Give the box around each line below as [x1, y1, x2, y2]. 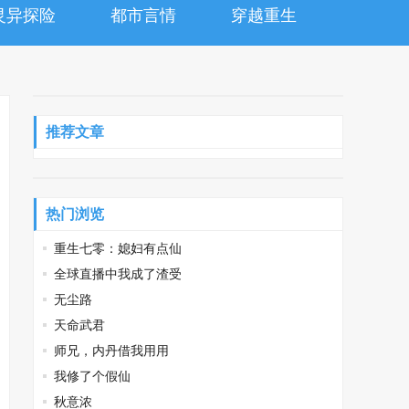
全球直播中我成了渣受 [54, 267, 182, 281]
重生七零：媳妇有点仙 [54, 241, 182, 256]
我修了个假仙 [54, 369, 131, 383]
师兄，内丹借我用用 [54, 343, 169, 358]
